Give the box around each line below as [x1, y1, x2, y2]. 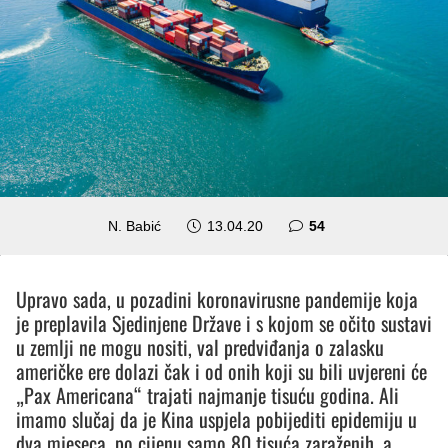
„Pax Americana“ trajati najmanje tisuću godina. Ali [16, 379, 399, 410]
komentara [323, 216, 396, 233]
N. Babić [108, 217, 162, 234]
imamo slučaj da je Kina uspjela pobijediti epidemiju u [16, 403, 417, 434]
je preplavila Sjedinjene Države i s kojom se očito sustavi [16, 307, 432, 338]
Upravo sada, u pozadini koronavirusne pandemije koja [16, 283, 418, 314]
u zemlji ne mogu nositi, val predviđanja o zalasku [16, 331, 384, 362]
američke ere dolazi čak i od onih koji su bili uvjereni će [16, 355, 427, 386]
